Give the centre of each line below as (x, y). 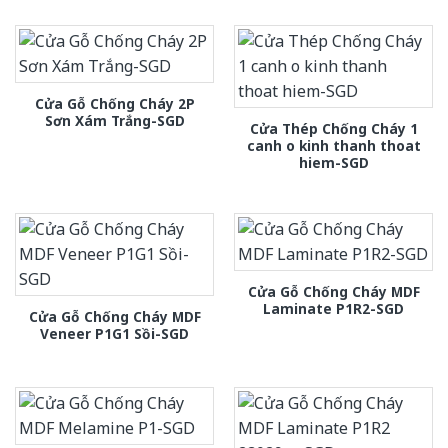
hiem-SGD (333, 163)
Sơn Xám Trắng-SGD (114, 121)
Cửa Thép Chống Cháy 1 (333, 129)
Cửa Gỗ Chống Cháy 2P (114, 104)
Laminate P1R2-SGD (333, 309)
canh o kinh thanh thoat (333, 146)
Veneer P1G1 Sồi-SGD (114, 334)
